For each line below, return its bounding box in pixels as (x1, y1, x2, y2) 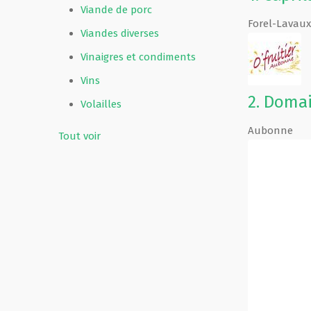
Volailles (81, 98, 121, 110)
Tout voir (58, 130, 101, 142)
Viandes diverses (81, 27, 159, 40)
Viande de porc (81, 3, 152, 16)
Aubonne (247, 124, 293, 137)
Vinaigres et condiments (81, 51, 196, 63)
